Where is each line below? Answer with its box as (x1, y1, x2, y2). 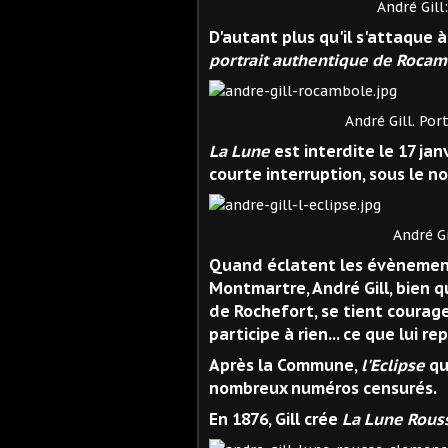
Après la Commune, (209, 354, 361, 375)
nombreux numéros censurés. (209, 377, 437, 398)
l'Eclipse (361, 354, 425, 375)
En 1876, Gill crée (209, 408, 342, 429)
